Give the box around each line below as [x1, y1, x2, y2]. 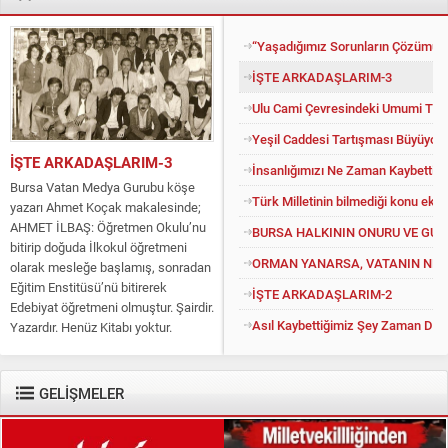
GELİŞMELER [39, 382, 124, 403]
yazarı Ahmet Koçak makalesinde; [10, 198, 201, 217]
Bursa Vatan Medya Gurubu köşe [10, 178, 195, 197]
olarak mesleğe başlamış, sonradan [10, 258, 211, 277]
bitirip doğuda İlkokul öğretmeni [10, 238, 187, 257]
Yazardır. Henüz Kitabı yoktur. [10, 318, 172, 337]
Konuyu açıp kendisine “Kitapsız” [10, 338, 195, 357]
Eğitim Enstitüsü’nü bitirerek [10, 278, 167, 297]
